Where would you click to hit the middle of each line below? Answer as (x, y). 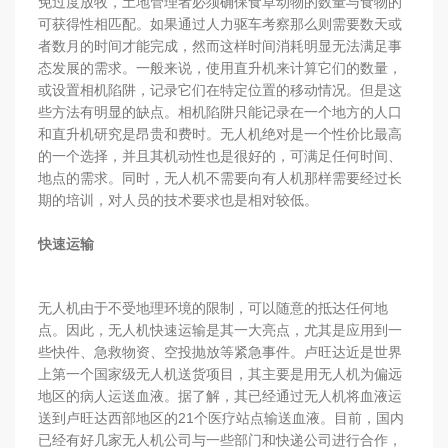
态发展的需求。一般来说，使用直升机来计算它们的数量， (219, 67)
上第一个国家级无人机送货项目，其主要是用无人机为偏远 (219, 373)
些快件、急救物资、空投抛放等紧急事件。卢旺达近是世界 (219, 351)
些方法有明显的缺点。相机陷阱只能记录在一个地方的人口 (219, 111)
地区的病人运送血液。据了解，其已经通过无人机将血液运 (219, 395)
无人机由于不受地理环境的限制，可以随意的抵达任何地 (212, 307)
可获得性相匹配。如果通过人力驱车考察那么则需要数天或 (219, 23)
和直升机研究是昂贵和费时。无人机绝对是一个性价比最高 (219, 133)
